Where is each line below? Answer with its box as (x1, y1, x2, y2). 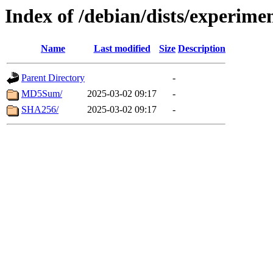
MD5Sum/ (21, 88, 62, 99)
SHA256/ (21, 104, 58, 115)
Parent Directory (21, 73, 85, 83)
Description (178, 43, 225, 54)
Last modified (93, 43, 151, 54)
